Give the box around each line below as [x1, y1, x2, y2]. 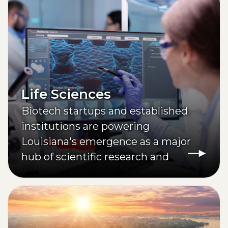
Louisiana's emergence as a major [21, 135, 191, 148]
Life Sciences [21, 85, 111, 102]
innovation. [21, 165, 77, 178]
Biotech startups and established [21, 104, 188, 117]
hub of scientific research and [21, 150, 169, 163]
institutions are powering [21, 120, 150, 132]
